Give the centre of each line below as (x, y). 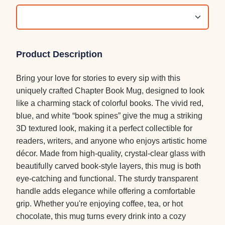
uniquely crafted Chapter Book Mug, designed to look (110, 91)
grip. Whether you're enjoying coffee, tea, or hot (99, 204)
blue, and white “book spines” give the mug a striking (109, 116)
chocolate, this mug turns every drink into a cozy (101, 216)
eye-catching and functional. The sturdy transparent (107, 179)
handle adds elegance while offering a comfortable (106, 191)
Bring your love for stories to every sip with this (98, 78)
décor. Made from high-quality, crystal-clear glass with (111, 154)
